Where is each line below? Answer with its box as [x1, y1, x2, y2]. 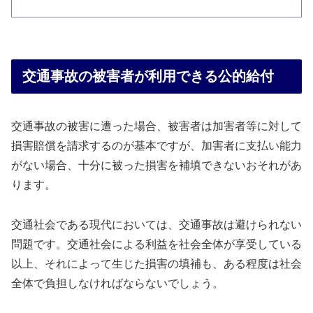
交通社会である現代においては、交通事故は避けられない [11, 218, 302, 231]
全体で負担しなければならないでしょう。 [11, 277, 224, 289]
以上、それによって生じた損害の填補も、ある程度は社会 [11, 257, 302, 270]
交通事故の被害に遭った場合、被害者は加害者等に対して [11, 119, 302, 132]
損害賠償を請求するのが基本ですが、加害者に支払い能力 [11, 139, 302, 152]
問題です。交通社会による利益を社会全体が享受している [11, 238, 302, 250]
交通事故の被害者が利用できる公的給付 [22, 68, 274, 85]
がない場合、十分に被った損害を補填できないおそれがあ [11, 159, 302, 171]
